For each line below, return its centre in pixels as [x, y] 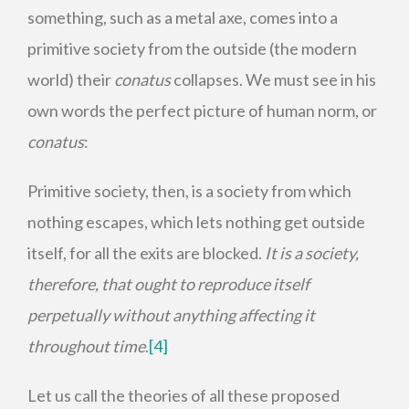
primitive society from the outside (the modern [192, 48]
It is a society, [312, 253]
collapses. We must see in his [273, 79]
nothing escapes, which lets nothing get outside [196, 222]
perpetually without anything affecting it [171, 315]
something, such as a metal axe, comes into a [183, 17]
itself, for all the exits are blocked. [146, 253]
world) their [71, 79]
